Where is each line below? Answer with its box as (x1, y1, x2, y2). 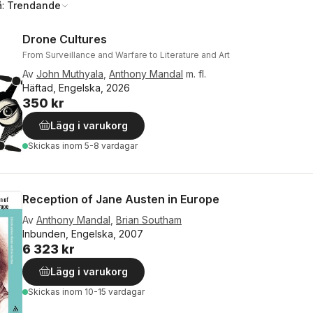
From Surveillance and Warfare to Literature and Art (22, 50, 230, 60)
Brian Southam (116, 214, 182, 226)
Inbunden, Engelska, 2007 (22, 228, 143, 240)
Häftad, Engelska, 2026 (22, 82, 130, 94)
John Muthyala (36, 68, 103, 80)
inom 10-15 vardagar (62, 286, 145, 297)
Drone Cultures (22, 32, 107, 46)
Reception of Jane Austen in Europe (22, 192, 219, 206)
